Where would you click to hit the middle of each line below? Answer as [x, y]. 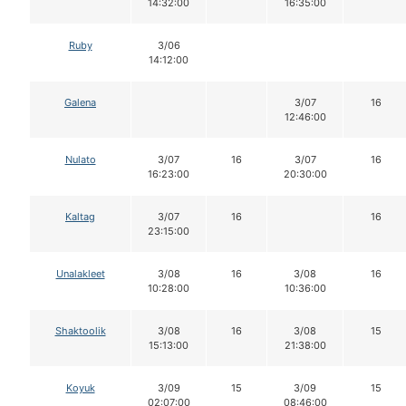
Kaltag [80, 216]
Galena [80, 102]
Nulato [80, 159]
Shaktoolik [80, 330]
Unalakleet [80, 273]
